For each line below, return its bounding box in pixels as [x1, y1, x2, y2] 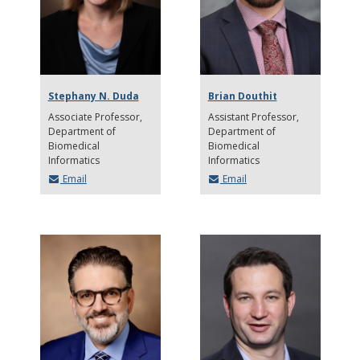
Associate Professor [47, 110, 142, 124]
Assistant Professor [207, 110, 297, 124]
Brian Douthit [207, 89, 277, 103]
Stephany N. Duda [47, 89, 139, 103]
